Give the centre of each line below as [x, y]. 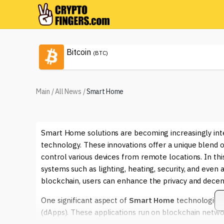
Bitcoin [79, 52]
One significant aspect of [85, 200]
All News [68, 91]
